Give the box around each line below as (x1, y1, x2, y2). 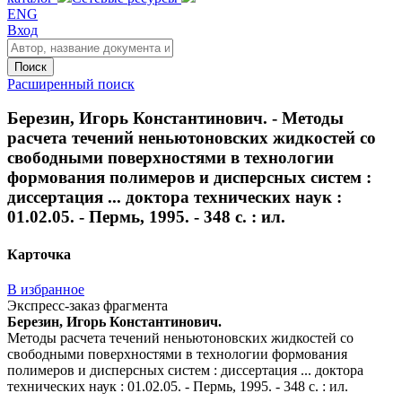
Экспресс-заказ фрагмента (7, 297, 168, 313)
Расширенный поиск (7, 75, 135, 92)
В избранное (7, 281, 84, 297)
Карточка (7, 246, 71, 262)
